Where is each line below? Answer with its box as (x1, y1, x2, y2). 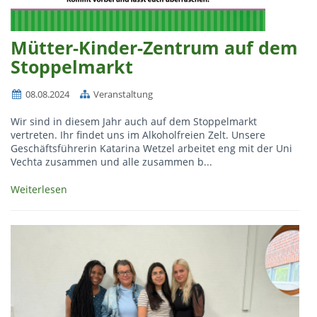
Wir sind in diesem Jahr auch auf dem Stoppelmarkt (11, 115, 257, 128)
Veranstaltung (91, 88, 153, 100)
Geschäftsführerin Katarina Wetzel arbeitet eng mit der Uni (11, 142, 292, 155)
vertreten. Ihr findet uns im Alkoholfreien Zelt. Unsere (11, 128, 265, 142)
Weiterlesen (11, 183, 70, 196)
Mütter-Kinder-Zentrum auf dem (11, 35, 298, 59)
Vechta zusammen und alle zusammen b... (11, 155, 212, 168)
